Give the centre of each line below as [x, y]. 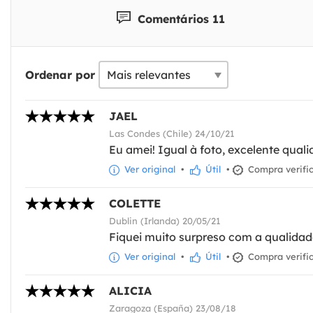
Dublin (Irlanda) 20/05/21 [165, 221]
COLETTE [135, 204]
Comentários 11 [180, 19]
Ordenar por [60, 74]
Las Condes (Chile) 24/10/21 [172, 133]
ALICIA [130, 291]
